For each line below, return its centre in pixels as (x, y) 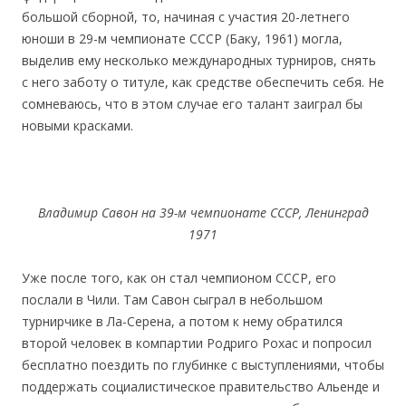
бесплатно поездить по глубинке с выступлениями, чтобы (203, 364)
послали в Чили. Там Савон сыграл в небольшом (172, 299)
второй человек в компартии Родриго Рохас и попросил (197, 343)
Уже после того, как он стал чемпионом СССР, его (179, 277)
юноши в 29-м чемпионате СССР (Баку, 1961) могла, (182, 38)
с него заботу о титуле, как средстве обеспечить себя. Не (203, 82)
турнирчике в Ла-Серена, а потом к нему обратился (182, 321)
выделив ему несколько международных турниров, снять (199, 60)
